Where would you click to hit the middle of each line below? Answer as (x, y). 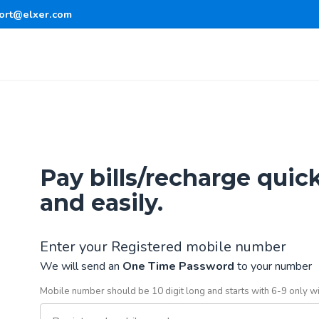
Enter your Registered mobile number (163, 247)
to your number (273, 266)
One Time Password (178, 266)
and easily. (101, 203)
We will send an (81, 266)
